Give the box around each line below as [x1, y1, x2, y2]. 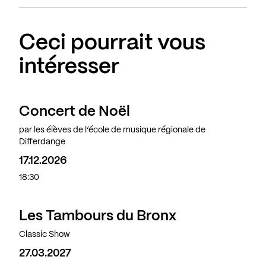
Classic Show [19, 230, 70, 239]
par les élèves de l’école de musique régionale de [19, 126, 205, 135]
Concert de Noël [19, 105, 130, 119]
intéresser [19, 57, 119, 78]
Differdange [19, 138, 65, 147]
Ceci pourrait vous [19, 33, 205, 54]
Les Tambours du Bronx [19, 210, 176, 224]
